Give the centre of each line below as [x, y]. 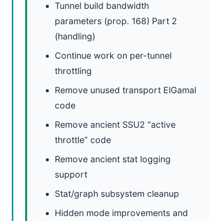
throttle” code [83, 140]
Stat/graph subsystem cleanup [117, 194]
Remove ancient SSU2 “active [115, 125]
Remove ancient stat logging [113, 159]
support [71, 174]
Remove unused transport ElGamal [126, 90]
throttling [73, 71]
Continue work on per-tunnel [113, 55]
